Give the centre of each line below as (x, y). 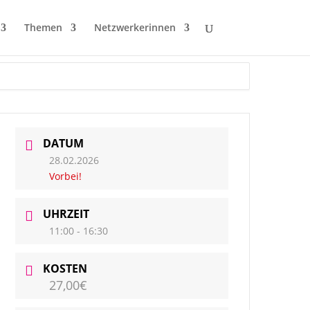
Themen (43, 27)
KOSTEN (65, 268)
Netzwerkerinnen (135, 27)
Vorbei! (65, 176)
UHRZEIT (66, 213)
